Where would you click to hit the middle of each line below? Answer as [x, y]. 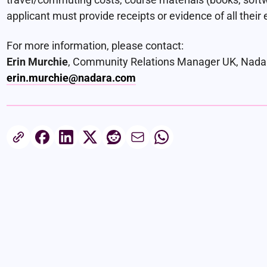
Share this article [84, 137]
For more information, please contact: [95, 46]
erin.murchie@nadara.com [71, 78]
